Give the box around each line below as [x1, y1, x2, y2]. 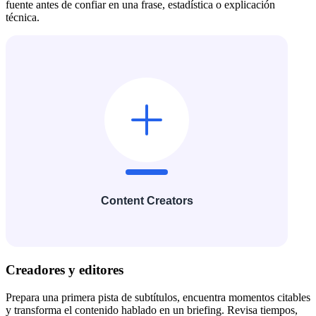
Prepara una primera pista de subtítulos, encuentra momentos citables [6, 291, 310, 303]
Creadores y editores [6, 262, 123, 278]
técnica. [6, 11, 39, 23]
